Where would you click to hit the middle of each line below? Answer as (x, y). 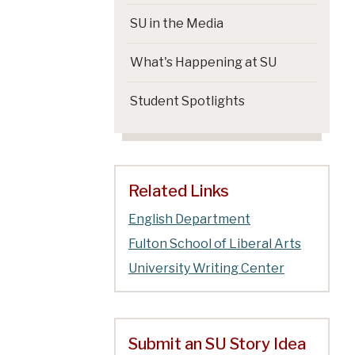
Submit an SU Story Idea (217, 344)
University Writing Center (206, 268)
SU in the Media (177, 23)
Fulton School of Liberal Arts (215, 243)
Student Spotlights (187, 101)
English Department (189, 219)
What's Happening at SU (203, 62)
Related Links (179, 191)
